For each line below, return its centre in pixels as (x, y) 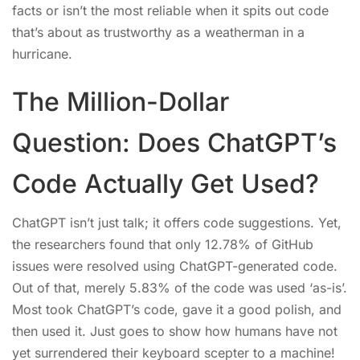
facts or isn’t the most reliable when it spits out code (170, 10)
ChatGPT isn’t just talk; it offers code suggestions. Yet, (177, 223)
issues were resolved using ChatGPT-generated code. (175, 266)
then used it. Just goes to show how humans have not (175, 331)
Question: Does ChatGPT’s (174, 143)
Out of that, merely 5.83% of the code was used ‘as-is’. (180, 288)
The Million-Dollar (121, 102)
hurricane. (42, 54)
